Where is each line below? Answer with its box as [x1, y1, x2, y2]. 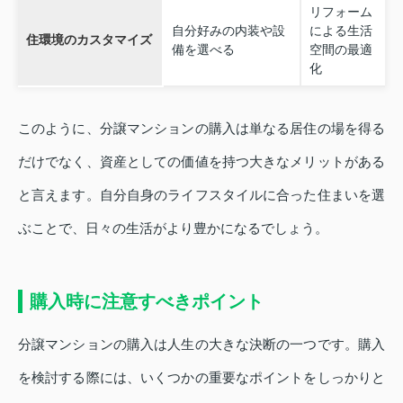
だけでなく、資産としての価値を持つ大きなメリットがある [18, 153, 385, 169]
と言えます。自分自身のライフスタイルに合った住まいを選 [18, 186, 385, 202]
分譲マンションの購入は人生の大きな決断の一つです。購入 [18, 336, 385, 352]
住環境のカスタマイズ [25, 31, 152, 47]
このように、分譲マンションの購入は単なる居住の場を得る [18, 120, 385, 136]
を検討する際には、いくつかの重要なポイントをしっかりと [18, 369, 385, 385]
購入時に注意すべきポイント [30, 291, 264, 311]
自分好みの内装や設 [171, 22, 285, 38]
